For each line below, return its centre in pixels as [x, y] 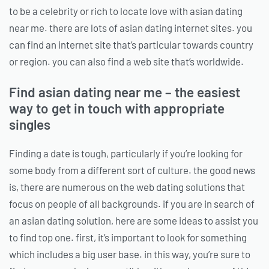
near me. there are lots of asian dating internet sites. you [131, 28]
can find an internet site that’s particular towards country [131, 45]
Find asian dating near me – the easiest [125, 92]
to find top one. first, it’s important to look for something [128, 237]
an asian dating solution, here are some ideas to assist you [134, 221]
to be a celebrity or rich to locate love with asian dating [126, 11]
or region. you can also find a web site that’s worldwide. [126, 62]
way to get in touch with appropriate [117, 108]
